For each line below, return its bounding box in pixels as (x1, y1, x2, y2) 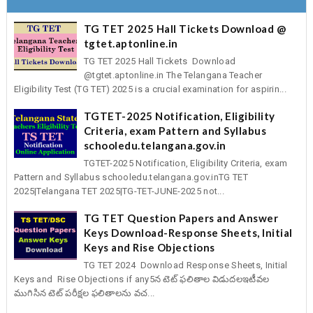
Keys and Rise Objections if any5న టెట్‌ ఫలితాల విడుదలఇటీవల (13, 274, 270, 285)
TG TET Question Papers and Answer (83, 212, 279, 225)
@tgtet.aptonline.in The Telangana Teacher (83, 70, 263, 81)
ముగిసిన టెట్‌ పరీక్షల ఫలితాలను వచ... (13, 288, 155, 299)
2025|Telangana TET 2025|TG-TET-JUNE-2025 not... (13, 186, 225, 197)
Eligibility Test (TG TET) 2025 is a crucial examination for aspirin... (13, 84, 286, 95)
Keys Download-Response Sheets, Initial (83, 226, 293, 240)
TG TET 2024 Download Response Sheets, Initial (83, 260, 288, 271)
